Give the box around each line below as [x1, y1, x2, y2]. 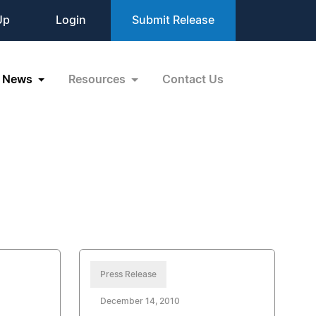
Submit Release [132, 15, 214, 26]
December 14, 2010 [99, 297, 180, 305]
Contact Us [162, 73, 224, 85]
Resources [68, 73, 129, 85]
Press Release [99, 270, 157, 279]
